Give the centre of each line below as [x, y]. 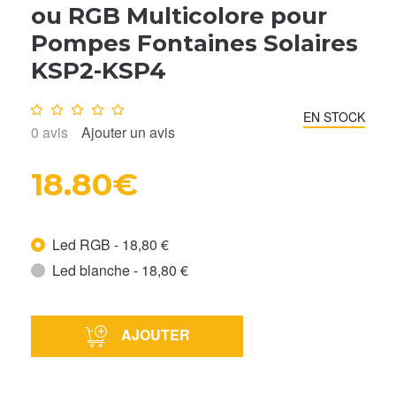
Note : [51, 105]
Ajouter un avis [128, 132]
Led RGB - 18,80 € [110, 244]
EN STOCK [334, 116]
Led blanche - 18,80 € [120, 270]
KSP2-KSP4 [99, 70]
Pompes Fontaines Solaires [194, 43]
